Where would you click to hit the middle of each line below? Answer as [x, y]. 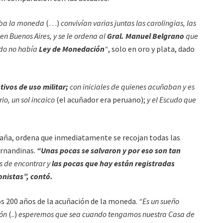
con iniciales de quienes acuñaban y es [131, 86]
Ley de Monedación [72, 49]
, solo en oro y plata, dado [151, 49]
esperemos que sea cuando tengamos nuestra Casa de [107, 214]
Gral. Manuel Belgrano [146, 36]
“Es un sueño [159, 201]
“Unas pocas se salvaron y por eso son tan [109, 150]
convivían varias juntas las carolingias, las [128, 23]
